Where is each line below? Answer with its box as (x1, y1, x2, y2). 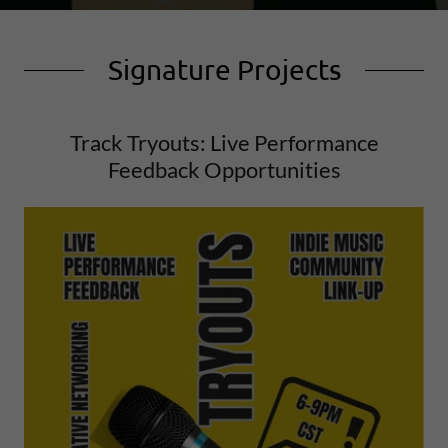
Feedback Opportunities (107, 156, 341, 183)
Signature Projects (107, 53, 341, 86)
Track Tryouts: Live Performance (69, 129, 379, 156)
